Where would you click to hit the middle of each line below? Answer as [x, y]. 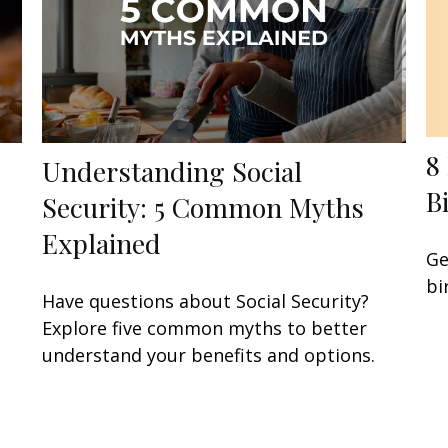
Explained [102, 243]
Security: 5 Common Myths [203, 207]
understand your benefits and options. [209, 355]
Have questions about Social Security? [206, 301]
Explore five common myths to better [205, 328]
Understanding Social [172, 171]
